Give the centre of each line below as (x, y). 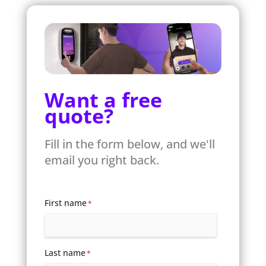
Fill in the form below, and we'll (129, 144)
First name (65, 202)
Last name (65, 252)
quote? (79, 115)
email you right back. (102, 160)
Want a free (103, 99)
